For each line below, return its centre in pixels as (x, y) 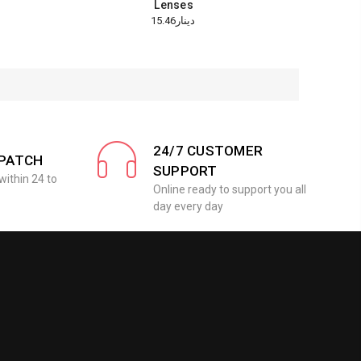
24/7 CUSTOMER (207, 150)
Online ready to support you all (229, 189)
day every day (188, 206)
